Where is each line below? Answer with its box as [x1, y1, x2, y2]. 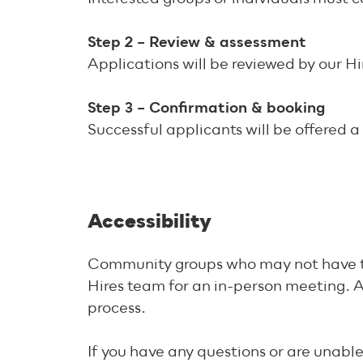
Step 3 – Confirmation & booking [88, 100, 325, 117]
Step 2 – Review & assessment [88, 35, 306, 51]
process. [88, 301, 146, 317]
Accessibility [88, 211, 211, 233]
